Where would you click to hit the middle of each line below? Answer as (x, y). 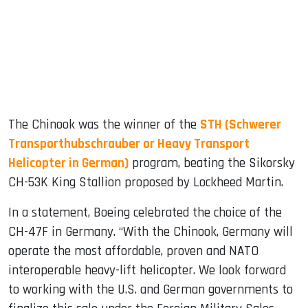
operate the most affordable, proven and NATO (133, 251)
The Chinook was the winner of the (104, 124)
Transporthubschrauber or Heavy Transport (129, 144)
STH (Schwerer (241, 124)
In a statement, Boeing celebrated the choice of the (145, 212)
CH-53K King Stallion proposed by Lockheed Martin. (146, 182)
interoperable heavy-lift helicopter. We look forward (147, 270)
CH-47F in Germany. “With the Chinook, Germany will (151, 232)
